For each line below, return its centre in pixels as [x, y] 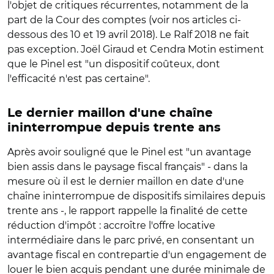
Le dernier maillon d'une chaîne [110, 113]
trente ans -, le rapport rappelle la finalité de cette [128, 211]
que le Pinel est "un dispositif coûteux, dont [114, 64]
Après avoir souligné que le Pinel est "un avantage [129, 152]
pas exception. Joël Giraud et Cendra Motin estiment [136, 49]
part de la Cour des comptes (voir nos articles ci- [124, 20]
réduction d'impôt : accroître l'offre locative [111, 225]
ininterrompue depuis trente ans [114, 128]
